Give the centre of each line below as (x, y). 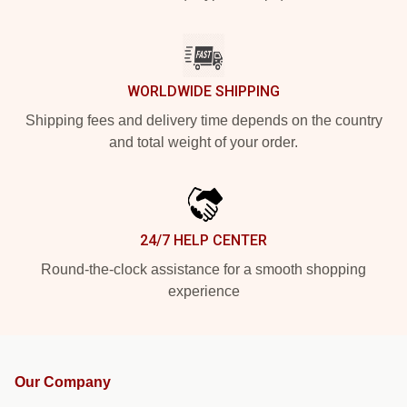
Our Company (63, 382)
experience (203, 291)
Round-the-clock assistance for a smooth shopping (203, 269)
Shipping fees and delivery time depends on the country (203, 120)
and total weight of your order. (203, 142)
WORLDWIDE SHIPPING (203, 91)
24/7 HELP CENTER (203, 240)
